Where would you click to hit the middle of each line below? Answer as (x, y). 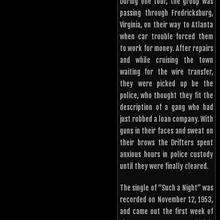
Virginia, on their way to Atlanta (166, 25)
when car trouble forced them (166, 37)
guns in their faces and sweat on (166, 131)
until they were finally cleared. (164, 166)
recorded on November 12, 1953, (166, 200)
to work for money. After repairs (166, 49)
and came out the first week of (166, 212)
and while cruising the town (166, 60)
